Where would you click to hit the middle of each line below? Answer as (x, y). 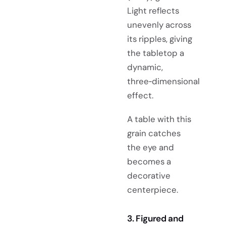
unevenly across (159, 24)
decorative (149, 175)
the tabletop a (156, 53)
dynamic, (145, 67)
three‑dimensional (163, 81)
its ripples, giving (160, 39)
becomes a (149, 161)
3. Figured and (155, 218)
